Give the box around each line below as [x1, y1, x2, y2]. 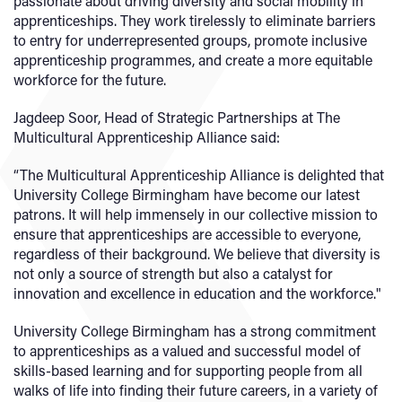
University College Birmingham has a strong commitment [13, 321, 376, 340]
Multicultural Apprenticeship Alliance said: [13, 127, 280, 146]
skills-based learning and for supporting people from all [13, 361, 363, 380]
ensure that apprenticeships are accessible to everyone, [13, 224, 361, 243]
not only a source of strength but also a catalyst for [13, 264, 333, 283]
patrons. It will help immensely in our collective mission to [13, 205, 378, 223]
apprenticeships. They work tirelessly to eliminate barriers [13, 11, 376, 30]
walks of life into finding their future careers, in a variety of [13, 380, 378, 399]
